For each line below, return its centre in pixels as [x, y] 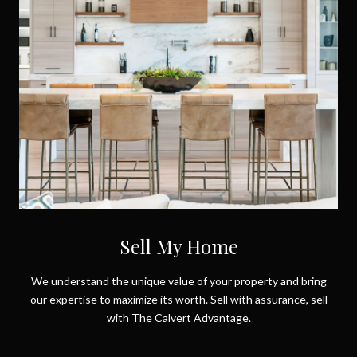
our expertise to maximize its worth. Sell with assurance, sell [178, 304]
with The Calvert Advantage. [178, 323]
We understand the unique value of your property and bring [178, 286]
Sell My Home [178, 251]
